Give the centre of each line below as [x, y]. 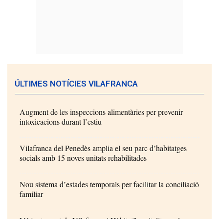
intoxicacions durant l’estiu [61, 121]
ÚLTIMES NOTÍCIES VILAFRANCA [76, 83]
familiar [31, 194]
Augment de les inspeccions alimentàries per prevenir [101, 111]
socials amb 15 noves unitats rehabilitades [83, 157]
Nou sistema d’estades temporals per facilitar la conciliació [109, 184]
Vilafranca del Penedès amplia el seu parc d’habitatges [103, 148]
